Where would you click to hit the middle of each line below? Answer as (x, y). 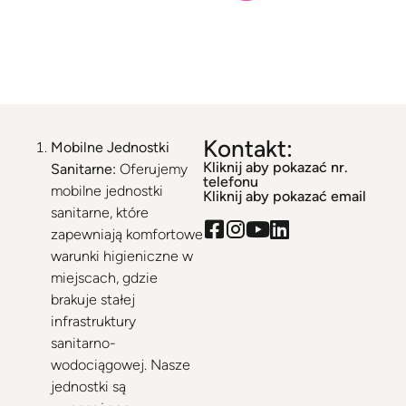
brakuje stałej (93, 300)
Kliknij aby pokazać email (285, 196)
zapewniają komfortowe (127, 234)
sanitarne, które (100, 213)
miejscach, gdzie (104, 278)
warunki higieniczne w (122, 256)
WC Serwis (120, 50)
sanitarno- (83, 343)
